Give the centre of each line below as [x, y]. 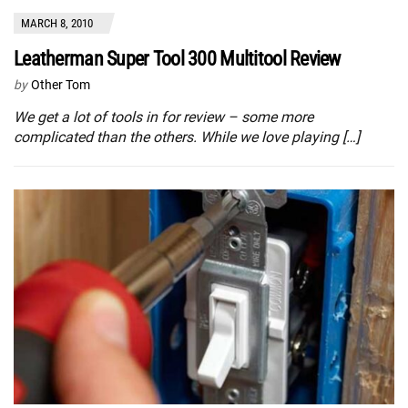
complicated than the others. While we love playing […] [187, 137]
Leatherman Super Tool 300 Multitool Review [177, 58]
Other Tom [61, 84]
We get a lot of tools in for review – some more [163, 117]
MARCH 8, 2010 [57, 23]
